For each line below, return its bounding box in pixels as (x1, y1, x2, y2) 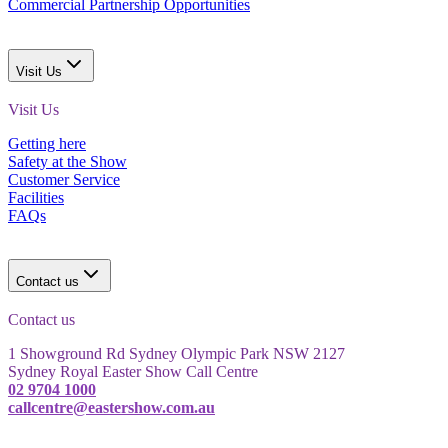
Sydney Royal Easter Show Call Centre (8, 363, 258, 381)
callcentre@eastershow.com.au (8, 399, 215, 417)
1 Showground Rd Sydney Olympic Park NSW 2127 (8, 345, 345, 363)
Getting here (8, 134, 86, 152)
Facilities (8, 188, 64, 206)
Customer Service (8, 170, 120, 188)
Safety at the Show (8, 152, 127, 170)
